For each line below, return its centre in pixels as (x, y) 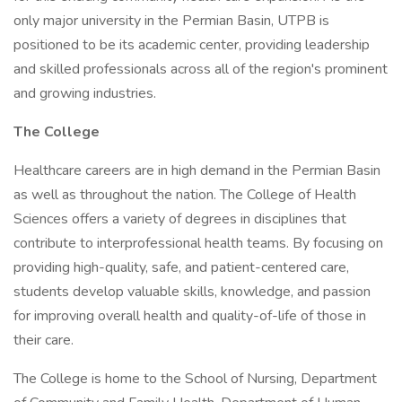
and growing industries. (85, 93)
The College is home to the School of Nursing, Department (195, 379)
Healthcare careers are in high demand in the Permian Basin (197, 170)
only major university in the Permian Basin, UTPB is (171, 21)
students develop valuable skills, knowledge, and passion (192, 292)
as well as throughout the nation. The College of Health (185, 195)
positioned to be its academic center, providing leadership (192, 45)
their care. (44, 340)
